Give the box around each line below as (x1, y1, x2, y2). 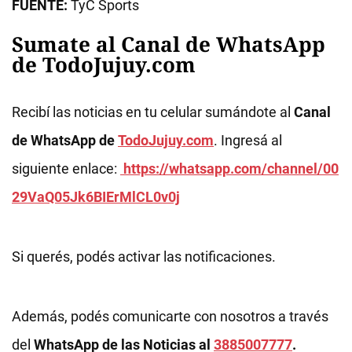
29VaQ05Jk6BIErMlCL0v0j (12, 189, 180, 205)
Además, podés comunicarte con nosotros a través (12, 308, 328, 324)
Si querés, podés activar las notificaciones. (12, 248, 276, 265)
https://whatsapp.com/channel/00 (120, 160, 339, 177)
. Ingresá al (214, 132, 282, 148)
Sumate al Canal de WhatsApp (12, 30, 325, 58)
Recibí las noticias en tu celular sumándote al (12, 104, 294, 120)
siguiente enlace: (12, 160, 120, 177)
